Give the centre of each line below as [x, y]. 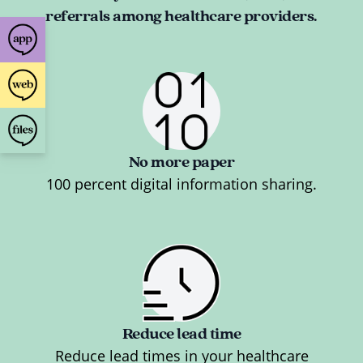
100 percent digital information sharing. [181, 184]
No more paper [181, 162]
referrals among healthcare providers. [181, 16]
